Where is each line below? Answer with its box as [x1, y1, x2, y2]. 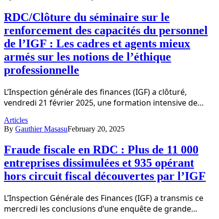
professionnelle [4, 64, 79, 77]
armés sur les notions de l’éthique [4, 50, 171, 64]
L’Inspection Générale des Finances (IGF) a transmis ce [4, 192, 203, 203]
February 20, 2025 [67, 124, 125, 133]
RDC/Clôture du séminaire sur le [4, 11, 170, 24]
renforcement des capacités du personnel [4, 24, 208, 37]
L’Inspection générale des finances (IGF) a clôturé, [4, 86, 187, 97]
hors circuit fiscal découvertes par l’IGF [4, 169, 206, 182]
